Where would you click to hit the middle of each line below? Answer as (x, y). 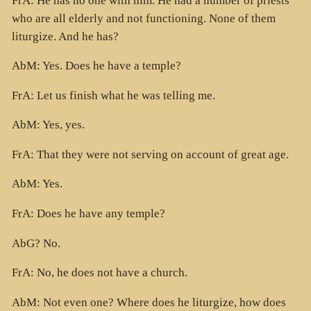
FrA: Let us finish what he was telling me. (113, 95)
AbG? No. (36, 243)
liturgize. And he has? (65, 36)
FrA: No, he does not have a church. (99, 273)
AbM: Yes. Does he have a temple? (96, 66)
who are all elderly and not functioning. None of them (143, 18)
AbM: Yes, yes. (48, 125)
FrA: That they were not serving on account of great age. (150, 154)
